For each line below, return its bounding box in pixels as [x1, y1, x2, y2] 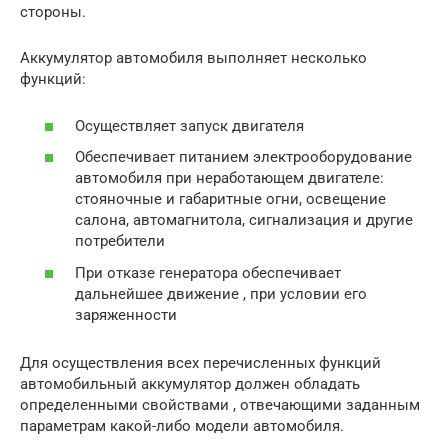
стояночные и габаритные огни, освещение [75, 190, 386, 209]
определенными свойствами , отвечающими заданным [20, 395, 420, 414]
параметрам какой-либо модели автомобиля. [20, 416, 344, 435]
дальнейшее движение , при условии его [75, 284, 367, 303]
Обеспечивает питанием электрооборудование [75, 148, 412, 167]
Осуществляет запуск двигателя [75, 116, 304, 135]
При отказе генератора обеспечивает [75, 263, 341, 282]
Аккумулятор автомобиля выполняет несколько [20, 49, 367, 68]
